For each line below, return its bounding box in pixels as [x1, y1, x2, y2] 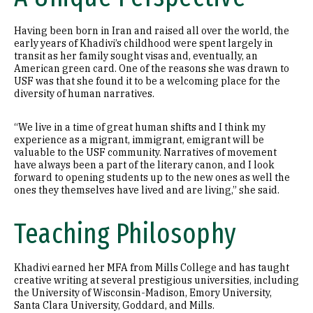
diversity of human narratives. [14, 87, 154, 100]
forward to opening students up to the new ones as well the [14, 171, 290, 184]
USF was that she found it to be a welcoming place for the [14, 75, 280, 87]
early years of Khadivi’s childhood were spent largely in [14, 37, 273, 50]
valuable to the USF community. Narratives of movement [14, 146, 277, 159]
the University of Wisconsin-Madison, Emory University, [14, 286, 272, 299]
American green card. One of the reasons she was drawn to [14, 62, 289, 75]
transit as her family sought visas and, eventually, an [14, 50, 258, 62]
